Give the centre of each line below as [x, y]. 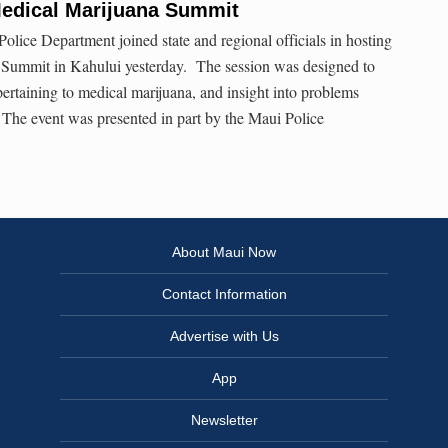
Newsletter [224, 420]
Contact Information [224, 294]
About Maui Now [224, 252]
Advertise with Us [224, 336]
